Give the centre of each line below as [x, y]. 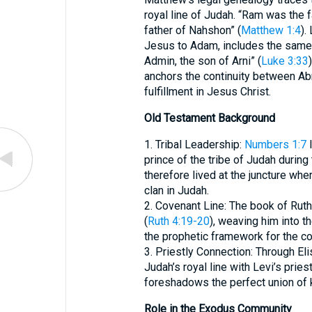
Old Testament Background [209, 118]
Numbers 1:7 [275, 145]
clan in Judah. [176, 190]
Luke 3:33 [284, 61]
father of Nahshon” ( [192, 30]
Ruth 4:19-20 [178, 221]
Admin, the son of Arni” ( [202, 61]
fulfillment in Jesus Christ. [207, 92]
